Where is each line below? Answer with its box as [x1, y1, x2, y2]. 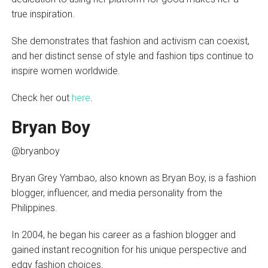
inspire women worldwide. [11, 65, 120, 77]
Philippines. [11, 202, 60, 214]
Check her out [11, 92, 72, 104]
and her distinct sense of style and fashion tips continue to [11, 50, 254, 62]
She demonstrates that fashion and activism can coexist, [11, 35, 249, 47]
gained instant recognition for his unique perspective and [11, 244, 246, 256]
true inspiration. [11, 8, 77, 20]
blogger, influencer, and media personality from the [11, 187, 223, 199]
